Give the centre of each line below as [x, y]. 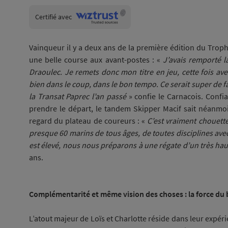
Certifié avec [53, 17]
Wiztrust [84, 16]
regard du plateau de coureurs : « [88, 121]
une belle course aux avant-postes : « [96, 60]
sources [83, 32]
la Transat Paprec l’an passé [78, 96]
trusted [82, 24]
